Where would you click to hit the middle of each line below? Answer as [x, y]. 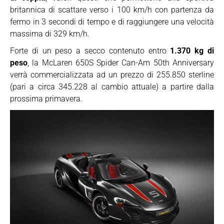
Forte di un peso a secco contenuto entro [90, 51]
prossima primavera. [46, 99]
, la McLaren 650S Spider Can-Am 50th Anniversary [121, 63]
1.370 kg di [192, 51]
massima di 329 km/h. [50, 34]
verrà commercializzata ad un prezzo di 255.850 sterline [112, 75]
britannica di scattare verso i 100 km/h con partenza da [112, 10]
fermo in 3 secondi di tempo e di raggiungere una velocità [112, 22]
